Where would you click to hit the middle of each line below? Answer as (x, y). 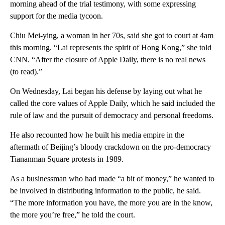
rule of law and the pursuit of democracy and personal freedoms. (112, 115)
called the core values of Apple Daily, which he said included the (113, 103)
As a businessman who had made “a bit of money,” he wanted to (112, 178)
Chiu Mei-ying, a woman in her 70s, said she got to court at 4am (112, 35)
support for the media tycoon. (57, 16)
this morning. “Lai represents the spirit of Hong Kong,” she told (111, 47)
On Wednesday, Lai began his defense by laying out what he (106, 91)
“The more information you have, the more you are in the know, (111, 202)
